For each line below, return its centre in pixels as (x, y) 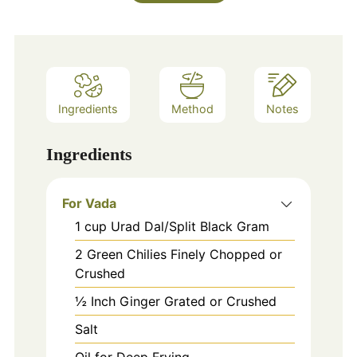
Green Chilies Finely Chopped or (184, 255)
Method (192, 108)
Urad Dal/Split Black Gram (190, 227)
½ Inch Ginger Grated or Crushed (175, 302)
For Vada (89, 204)
